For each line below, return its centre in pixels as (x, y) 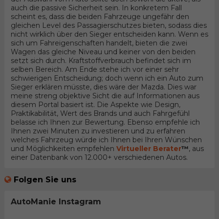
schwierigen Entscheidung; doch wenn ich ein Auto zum (107, 78)
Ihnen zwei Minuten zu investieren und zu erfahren (98, 131)
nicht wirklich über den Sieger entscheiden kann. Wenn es (109, 34)
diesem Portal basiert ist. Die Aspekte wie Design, (95, 105)
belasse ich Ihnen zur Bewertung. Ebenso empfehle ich (105, 122)
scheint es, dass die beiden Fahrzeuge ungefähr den (100, 17)
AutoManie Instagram (56, 201)
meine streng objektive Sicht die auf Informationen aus (105, 96)
